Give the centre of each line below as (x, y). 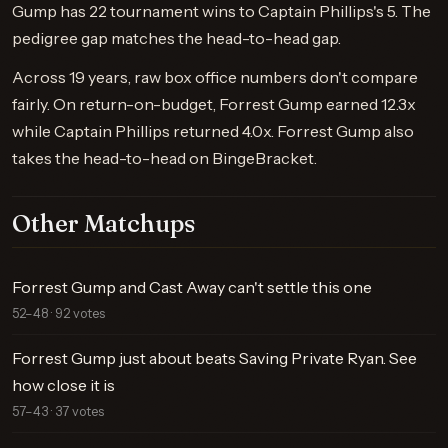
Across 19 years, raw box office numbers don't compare (215, 77)
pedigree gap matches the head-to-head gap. (176, 38)
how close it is (63, 385)
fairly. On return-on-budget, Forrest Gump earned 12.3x (214, 104)
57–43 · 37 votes (58, 411)
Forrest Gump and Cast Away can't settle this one (192, 287)
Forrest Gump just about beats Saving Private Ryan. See (214, 358)
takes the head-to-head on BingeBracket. (164, 158)
